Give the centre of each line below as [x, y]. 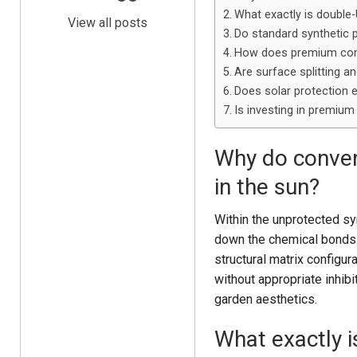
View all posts [107, 22]
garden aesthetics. [265, 299]
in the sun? [267, 187]
